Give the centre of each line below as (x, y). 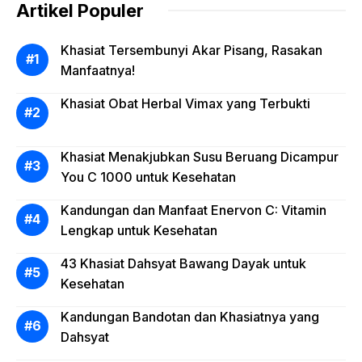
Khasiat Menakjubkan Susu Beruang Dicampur (200, 156)
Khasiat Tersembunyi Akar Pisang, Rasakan (192, 50)
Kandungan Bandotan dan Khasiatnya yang (190, 316)
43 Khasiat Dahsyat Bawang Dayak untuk (183, 263)
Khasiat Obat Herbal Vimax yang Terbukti (185, 103)
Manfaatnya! (98, 70)
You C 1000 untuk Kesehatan (148, 177)
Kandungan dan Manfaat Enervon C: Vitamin (194, 210)
